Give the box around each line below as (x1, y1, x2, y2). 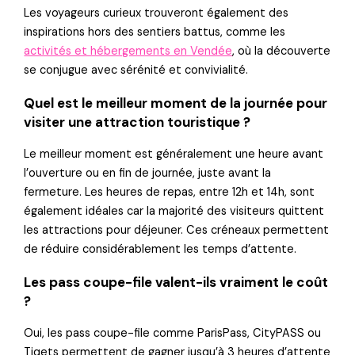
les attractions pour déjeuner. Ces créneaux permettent (24, 222, 330, 238)
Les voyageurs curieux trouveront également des (24, 5, 289, 21)
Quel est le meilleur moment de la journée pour (24, 94, 328, 112)
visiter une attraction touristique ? (24, 113, 251, 131)
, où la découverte (232, 43, 331, 59)
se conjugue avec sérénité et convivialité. (24, 62, 249, 78)
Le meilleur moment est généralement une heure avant (24, 146, 324, 162)
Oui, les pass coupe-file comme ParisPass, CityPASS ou (24, 325, 322, 341)
